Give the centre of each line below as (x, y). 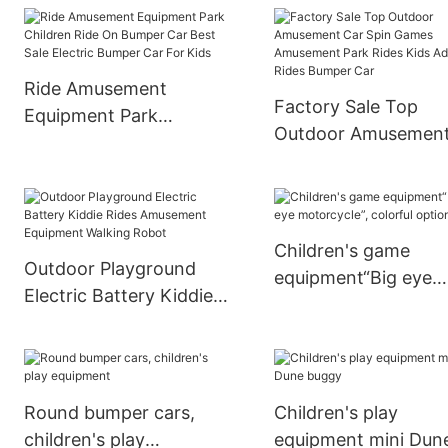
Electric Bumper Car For (125, 197)
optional (309, 332)
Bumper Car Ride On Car (128, 35)
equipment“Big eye (353, 278)
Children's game (342, 251)
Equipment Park (91, 116)
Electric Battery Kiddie (119, 296)
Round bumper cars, (110, 412)
